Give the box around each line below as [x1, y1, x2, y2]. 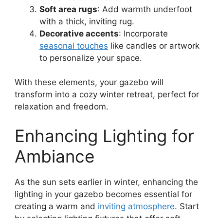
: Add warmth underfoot [97, 4, 192, 14]
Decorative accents [39, 28, 119, 38]
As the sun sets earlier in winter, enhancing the [15, 177, 198, 187]
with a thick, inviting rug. [39, 16, 134, 26]
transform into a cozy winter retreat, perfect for [15, 90, 199, 100]
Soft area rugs [39, 4, 97, 14]
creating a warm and [15, 201, 98, 211]
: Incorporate [119, 28, 168, 38]
